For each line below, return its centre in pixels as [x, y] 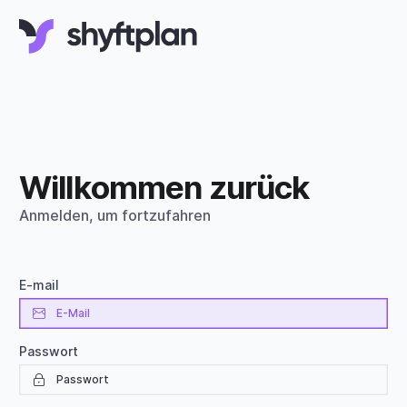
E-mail [39, 285]
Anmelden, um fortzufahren [115, 215]
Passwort [49, 351]
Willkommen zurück [164, 187]
